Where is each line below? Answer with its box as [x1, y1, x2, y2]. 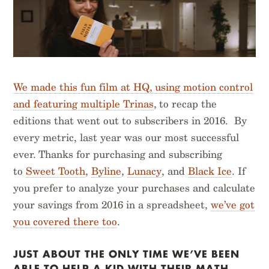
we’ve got [211, 199, 255, 211]
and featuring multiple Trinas [13, 98, 154, 110]
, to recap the [154, 98, 217, 110]
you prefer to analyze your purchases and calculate [13, 182, 256, 195]
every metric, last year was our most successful [13, 131, 240, 144]
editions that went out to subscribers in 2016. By [13, 115, 247, 127]
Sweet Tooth [26, 165, 86, 178]
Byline [91, 165, 122, 178]
